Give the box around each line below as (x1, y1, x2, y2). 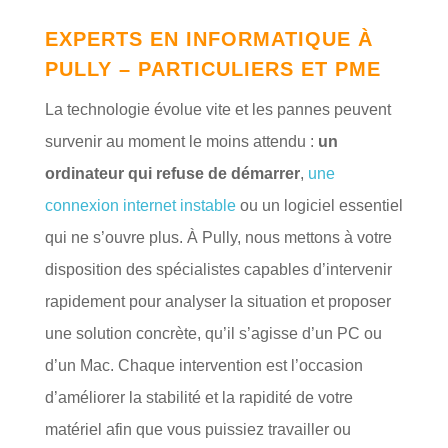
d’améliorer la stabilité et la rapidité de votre (44, 389, 353, 407)
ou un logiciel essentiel (235, 197, 403, 215)
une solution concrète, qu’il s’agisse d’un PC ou (44, 325, 382, 343)
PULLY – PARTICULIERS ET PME (44, 58, 381, 81)
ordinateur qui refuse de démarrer (44, 165, 300, 183)
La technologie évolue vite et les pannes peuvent (44, 101, 391, 119)
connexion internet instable (44, 197, 236, 215)
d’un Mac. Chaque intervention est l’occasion (44, 357, 363, 375)
